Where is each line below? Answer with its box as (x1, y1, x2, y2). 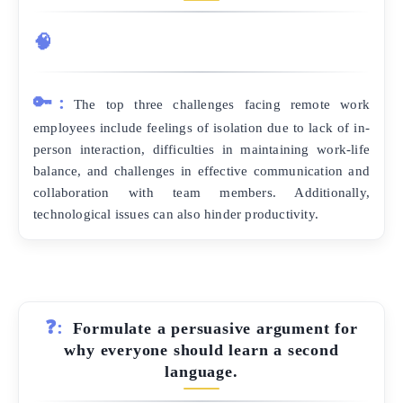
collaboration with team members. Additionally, (33, 184, 370, 201)
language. (165, 363, 238, 381)
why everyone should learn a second (64, 341, 339, 360)
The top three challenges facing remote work (73, 96, 370, 112)
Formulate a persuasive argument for (72, 319, 358, 338)
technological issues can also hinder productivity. (33, 206, 319, 222)
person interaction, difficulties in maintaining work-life (33, 141, 370, 157)
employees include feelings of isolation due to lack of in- (33, 120, 370, 136)
